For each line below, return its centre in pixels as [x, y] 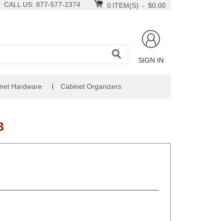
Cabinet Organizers [91, 86]
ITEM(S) [126, 5]
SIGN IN [151, 60]
